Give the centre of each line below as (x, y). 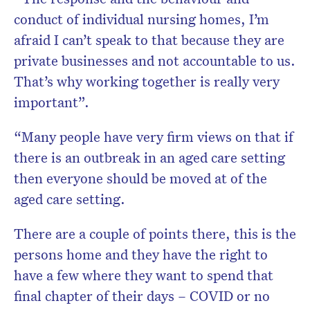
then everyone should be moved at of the (140, 178)
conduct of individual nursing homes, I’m (142, 19)
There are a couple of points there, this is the (155, 234)
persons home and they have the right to (141, 254)
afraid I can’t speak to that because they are (149, 40)
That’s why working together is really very (147, 81)
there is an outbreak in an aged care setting (149, 157)
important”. (52, 102)
